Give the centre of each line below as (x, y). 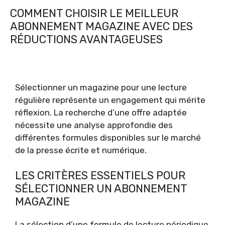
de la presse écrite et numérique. (81, 150)
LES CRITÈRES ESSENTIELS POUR (100, 176)
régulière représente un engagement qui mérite (110, 100)
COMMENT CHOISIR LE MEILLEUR (94, 13)
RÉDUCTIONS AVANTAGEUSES (86, 39)
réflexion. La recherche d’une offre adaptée (101, 112)
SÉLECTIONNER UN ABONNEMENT (101, 189)
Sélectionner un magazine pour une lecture (101, 87)
